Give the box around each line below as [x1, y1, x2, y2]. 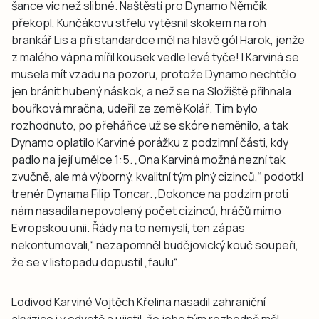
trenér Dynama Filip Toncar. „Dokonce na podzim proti [11, 186, 288, 202]
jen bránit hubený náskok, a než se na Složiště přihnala [11, 83, 291, 100]
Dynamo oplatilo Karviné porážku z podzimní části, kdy [11, 135, 288, 151]
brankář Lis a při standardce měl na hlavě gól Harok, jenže [11, 32, 305, 48]
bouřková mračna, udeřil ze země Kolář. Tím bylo [11, 100, 258, 117]
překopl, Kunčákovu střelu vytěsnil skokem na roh [11, 15, 266, 31]
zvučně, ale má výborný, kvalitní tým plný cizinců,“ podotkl [11, 169, 303, 185]
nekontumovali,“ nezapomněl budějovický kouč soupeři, [11, 237, 298, 253]
